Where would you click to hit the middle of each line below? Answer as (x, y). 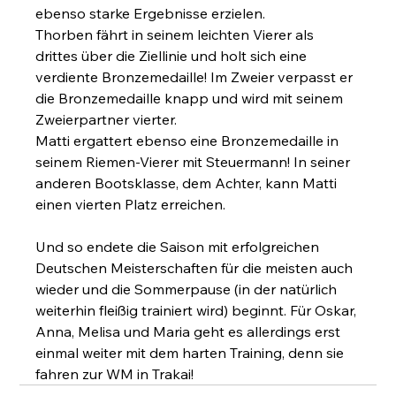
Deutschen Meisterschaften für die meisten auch (196, 267)
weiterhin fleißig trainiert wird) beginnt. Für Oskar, (198, 310)
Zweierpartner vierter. (107, 119)
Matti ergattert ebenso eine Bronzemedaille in (189, 140)
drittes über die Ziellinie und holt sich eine (173, 55)
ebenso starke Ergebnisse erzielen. (152, 13)
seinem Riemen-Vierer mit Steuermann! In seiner (195, 161)
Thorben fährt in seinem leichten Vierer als (177, 34)
